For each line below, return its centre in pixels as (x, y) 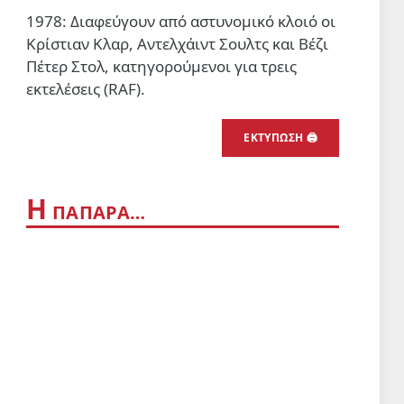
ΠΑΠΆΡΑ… (96, 212)
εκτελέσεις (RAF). (86, 89)
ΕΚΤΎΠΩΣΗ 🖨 (280, 138)
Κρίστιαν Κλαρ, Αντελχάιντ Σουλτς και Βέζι (177, 44)
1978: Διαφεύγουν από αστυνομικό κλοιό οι (181, 21)
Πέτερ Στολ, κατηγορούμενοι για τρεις (161, 66)
